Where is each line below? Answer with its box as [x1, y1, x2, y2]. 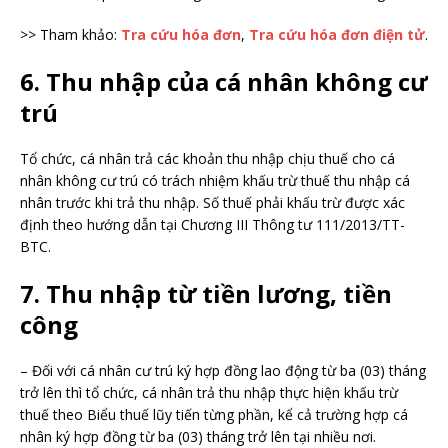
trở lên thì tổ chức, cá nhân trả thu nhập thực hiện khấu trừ [20, 383, 398, 402]
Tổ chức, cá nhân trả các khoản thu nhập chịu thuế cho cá [20, 149, 395, 168]
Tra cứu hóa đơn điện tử [249, 25, 425, 44]
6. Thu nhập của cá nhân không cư [20, 65, 428, 98]
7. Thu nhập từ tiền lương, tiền [20, 277, 392, 310]
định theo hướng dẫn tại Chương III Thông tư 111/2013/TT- [20, 215, 405, 234]
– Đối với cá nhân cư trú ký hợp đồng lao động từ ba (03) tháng [20, 361, 426, 380]
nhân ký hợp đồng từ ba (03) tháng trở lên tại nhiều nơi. [20, 427, 376, 446]
